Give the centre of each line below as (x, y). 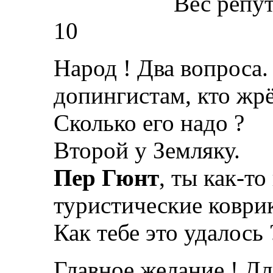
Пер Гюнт (106, 177)
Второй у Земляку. (147, 150)
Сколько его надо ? (149, 122)
